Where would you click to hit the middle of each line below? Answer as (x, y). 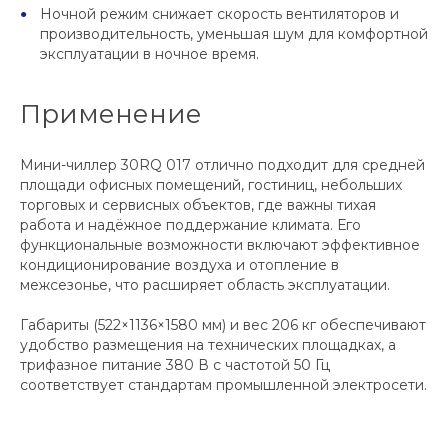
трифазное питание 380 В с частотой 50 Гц (175, 365)
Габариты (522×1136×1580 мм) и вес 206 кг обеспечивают (223, 325)
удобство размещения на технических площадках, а (208, 345)
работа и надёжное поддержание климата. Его (190, 225)
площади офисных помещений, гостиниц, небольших (211, 185)
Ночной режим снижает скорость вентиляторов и (219, 14)
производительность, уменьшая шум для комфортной (234, 34)
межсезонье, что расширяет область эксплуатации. (205, 285)
